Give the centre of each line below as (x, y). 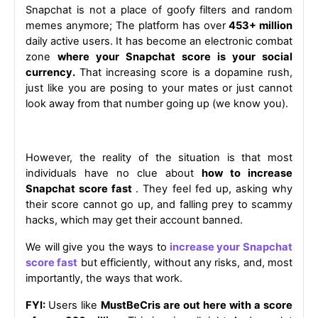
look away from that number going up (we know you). (157, 103)
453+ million (259, 25)
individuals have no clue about (114, 173)
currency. (50, 72)
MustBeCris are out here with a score (197, 305)
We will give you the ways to (96, 247)
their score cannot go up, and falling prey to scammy (159, 204)
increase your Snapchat (231, 247)
